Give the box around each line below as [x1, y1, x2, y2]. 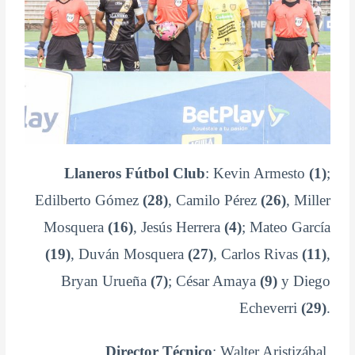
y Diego [277, 272, 330, 289]
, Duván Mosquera [70, 245, 188, 262]
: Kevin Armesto [204, 164, 309, 181]
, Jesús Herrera [132, 218, 224, 235]
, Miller [285, 191, 330, 208]
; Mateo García [241, 218, 330, 235]
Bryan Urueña [60, 272, 151, 289]
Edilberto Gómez [34, 191, 143, 208]
